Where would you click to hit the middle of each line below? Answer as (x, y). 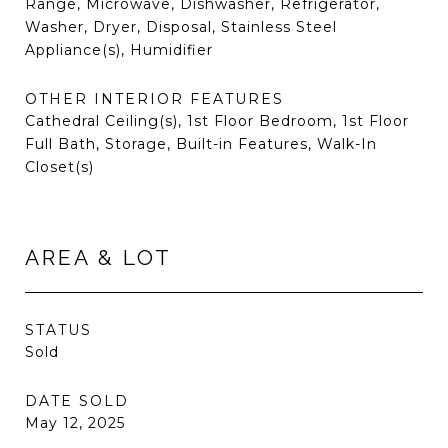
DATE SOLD (77, 401)
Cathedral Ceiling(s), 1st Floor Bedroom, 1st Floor (217, 121)
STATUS (58, 330)
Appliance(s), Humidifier (119, 50)
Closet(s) (59, 167)
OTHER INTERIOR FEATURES (154, 99)
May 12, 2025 (75, 423)
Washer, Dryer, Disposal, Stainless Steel (181, 27)
